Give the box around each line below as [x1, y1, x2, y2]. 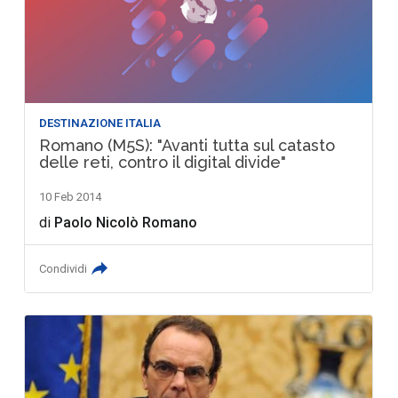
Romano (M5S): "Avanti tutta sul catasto [39, 136, 336, 155]
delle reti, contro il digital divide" [39, 153, 287, 172]
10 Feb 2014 [39, 190, 102, 204]
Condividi [39, 262, 88, 276]
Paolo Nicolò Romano [54, 214, 198, 232]
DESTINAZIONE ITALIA [39, 116, 162, 131]
